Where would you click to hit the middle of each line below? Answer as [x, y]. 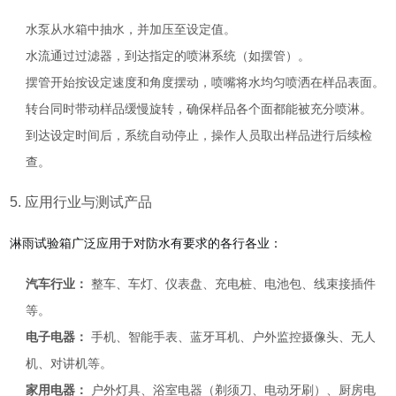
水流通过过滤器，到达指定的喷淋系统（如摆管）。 [168, 56]
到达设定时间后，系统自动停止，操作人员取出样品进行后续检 [199, 135]
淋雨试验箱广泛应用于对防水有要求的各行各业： [146, 243]
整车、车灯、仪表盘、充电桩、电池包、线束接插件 [232, 284]
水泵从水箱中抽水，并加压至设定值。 [131, 29]
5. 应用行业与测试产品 [81, 202]
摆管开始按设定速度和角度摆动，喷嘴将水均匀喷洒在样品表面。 [206, 82]
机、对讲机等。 [69, 363]
